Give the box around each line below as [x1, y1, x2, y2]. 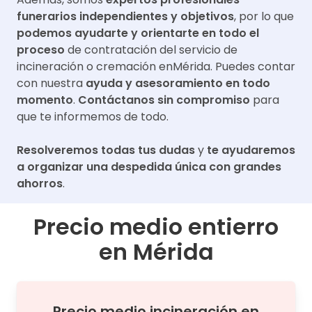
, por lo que [234, 8, 294, 24]
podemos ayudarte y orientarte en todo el [17, 25, 259, 41]
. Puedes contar [210, 58, 295, 75]
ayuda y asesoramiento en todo [86, 75, 270, 91]
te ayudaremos [207, 142, 295, 158]
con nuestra [17, 75, 83, 91]
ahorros [17, 175, 63, 192]
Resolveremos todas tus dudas [17, 142, 195, 158]
